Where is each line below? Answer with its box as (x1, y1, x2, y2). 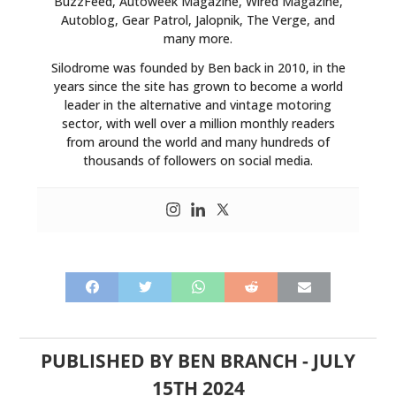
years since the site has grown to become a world (53, 77, 343, 95)
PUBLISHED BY (41, 347, 178, 373)
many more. (164, 29, 232, 47)
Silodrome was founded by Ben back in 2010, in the (50, 58, 346, 76)
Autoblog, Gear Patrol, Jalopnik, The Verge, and (61, 11, 335, 28)
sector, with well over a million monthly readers (61, 114, 335, 132)
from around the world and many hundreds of (66, 133, 330, 150)
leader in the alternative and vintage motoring (65, 95, 331, 113)
